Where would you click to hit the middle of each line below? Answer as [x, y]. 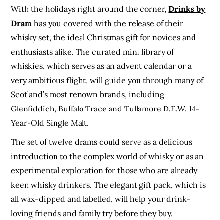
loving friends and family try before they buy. [92, 213]
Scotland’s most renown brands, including [88, 94]
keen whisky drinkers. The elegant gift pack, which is [109, 184]
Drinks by [187, 9]
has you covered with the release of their [108, 23]
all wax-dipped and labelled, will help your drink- [101, 199]
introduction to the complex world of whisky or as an [108, 156]
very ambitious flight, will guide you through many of [107, 80]
